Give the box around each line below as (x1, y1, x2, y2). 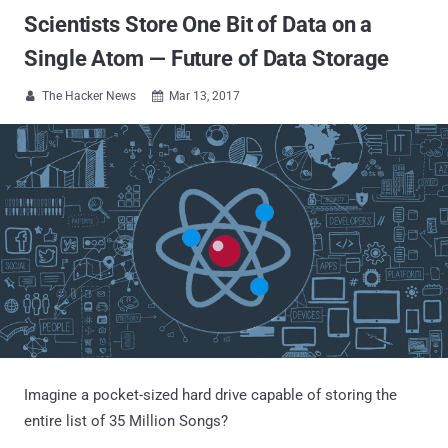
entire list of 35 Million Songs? (24, 411, 228, 430)
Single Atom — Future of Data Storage (24, 46, 390, 71)
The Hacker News (42, 89, 136, 103)
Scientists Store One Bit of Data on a (24, 12, 373, 37)
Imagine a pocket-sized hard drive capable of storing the (24, 385, 397, 404)
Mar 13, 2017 (169, 89, 240, 103)
